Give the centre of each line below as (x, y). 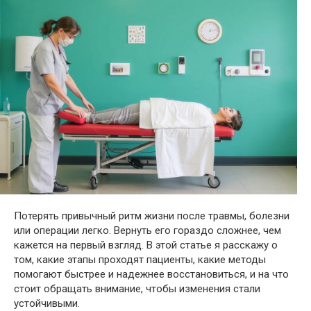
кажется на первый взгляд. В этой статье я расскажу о (146, 245)
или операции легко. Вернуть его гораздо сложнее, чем (148, 230)
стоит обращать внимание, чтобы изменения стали (137, 288)
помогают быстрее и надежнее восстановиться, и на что (151, 274)
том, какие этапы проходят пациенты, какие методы (140, 259)
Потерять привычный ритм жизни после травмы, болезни (152, 216)
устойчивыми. (47, 303)
